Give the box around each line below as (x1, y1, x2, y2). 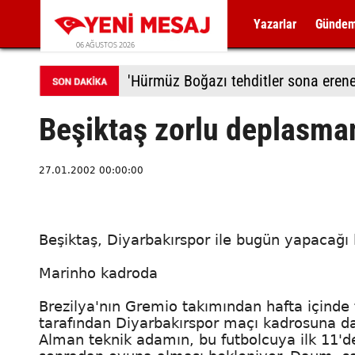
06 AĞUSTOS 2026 (76, 40, 135, 50)
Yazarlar (254, 17, 297, 32)
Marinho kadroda (39, 265, 158, 281)
